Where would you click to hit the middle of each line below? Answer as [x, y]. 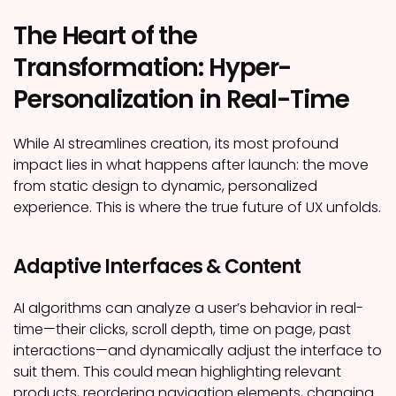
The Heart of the [106, 36]
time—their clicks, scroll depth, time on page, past [182, 329]
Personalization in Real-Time [181, 99]
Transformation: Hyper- [152, 68]
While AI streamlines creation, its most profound [176, 144]
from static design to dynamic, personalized [165, 186]
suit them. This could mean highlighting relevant [177, 372]
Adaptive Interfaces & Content [157, 267]
